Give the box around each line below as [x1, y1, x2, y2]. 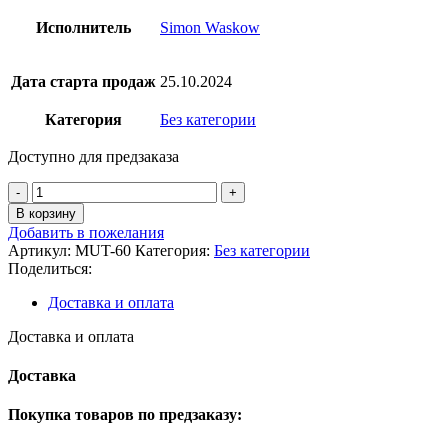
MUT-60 [75, 241, 135, 259]
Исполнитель [36, 18, 131, 36]
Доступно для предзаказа [8, 147, 179, 165]
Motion [31, 324, 77, 342]
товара [31, 198, 76, 216]
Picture [31, 342, 75, 360]
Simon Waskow [160, 18, 260, 36]
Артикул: [8, 241, 75, 259]
